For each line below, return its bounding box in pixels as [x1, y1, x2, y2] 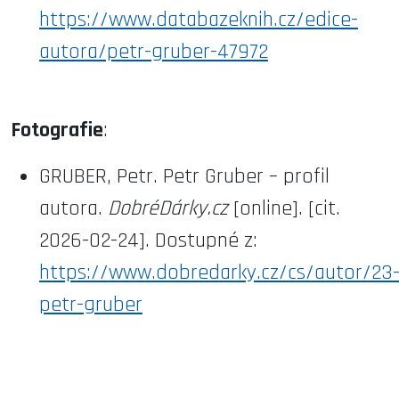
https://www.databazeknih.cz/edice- [39, 5, 358, 33]
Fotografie [11, 116, 103, 143]
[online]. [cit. [228, 194, 340, 222]
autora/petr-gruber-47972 [39, 37, 268, 65]
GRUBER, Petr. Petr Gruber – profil [39, 162, 330, 190]
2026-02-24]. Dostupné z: [39, 226, 257, 254]
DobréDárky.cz [108, 194, 228, 222]
